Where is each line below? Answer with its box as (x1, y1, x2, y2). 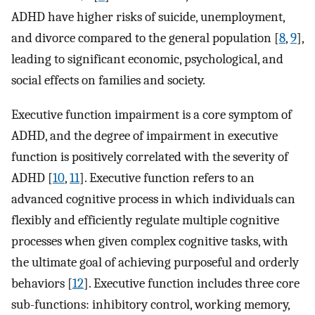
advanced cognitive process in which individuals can (11, 191, 295, 207)
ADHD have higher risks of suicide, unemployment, (11, 9, 285, 25)
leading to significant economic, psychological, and (11, 51, 283, 67)
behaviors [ (11, 275, 72, 291)
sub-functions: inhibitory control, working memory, (11, 296, 290, 312)
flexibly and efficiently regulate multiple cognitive (11, 212, 279, 228)
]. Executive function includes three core (84, 275, 300, 291)
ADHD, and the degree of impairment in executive (11, 127, 278, 143)
